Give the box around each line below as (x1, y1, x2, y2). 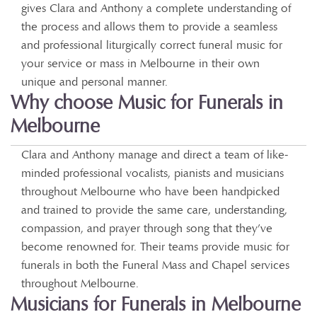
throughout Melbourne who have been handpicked (21, 184, 279, 199)
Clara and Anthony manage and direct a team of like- (21, 147, 288, 162)
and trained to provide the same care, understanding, (21, 202, 287, 217)
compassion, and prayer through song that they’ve (21, 221, 272, 236)
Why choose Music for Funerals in (11, 91, 283, 114)
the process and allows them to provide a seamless (21, 19, 277, 34)
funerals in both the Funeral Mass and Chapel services (21, 258, 289, 272)
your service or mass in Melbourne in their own (21, 56, 260, 71)
